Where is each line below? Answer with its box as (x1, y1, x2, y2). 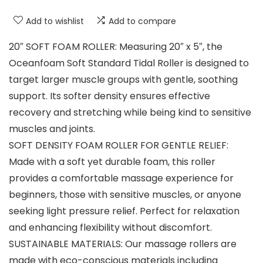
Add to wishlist (26, 15, 84, 28)
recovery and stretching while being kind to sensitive (9, 106, 251, 120)
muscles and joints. (9, 122, 95, 136)
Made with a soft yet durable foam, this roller (9, 155, 215, 169)
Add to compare (109, 15, 176, 28)
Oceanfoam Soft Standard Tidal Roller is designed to (9, 56, 249, 70)
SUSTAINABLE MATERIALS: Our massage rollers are (9, 237, 237, 251)
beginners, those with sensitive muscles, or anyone (9, 188, 241, 202)
